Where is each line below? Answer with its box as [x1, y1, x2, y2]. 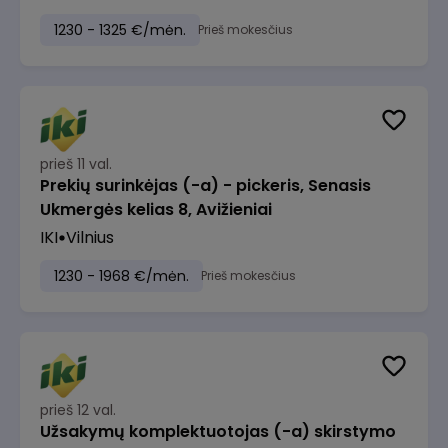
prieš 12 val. [40, 400, 116, 420]
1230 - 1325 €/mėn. [54, 20, 186, 40]
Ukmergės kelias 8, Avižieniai [40, 198, 272, 221]
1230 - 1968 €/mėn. [54, 266, 189, 286]
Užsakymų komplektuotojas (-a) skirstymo [40, 420, 396, 443]
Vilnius [66, 226, 114, 249]
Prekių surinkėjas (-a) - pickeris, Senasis [40, 174, 371, 197]
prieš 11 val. [40, 154, 112, 174]
